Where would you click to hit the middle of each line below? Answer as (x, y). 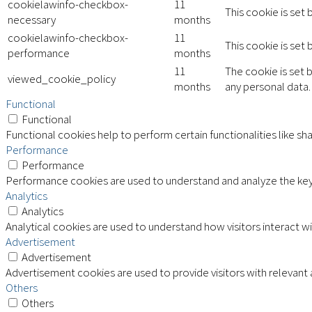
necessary (32, 19)
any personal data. (268, 86)
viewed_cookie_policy (62, 78)
